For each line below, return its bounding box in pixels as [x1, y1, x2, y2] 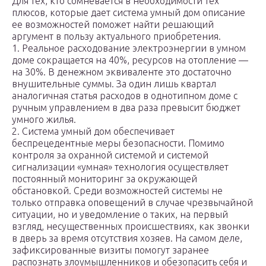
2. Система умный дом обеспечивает [12, 126, 175, 137]
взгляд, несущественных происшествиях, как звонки [12, 221, 249, 232]
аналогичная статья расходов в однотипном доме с [12, 90, 237, 102]
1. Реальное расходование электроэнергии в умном [12, 43, 246, 54]
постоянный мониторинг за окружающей [12, 173, 197, 185]
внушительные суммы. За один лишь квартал [12, 78, 216, 90]
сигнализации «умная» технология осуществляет [12, 161, 229, 173]
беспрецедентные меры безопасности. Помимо [12, 138, 224, 149]
